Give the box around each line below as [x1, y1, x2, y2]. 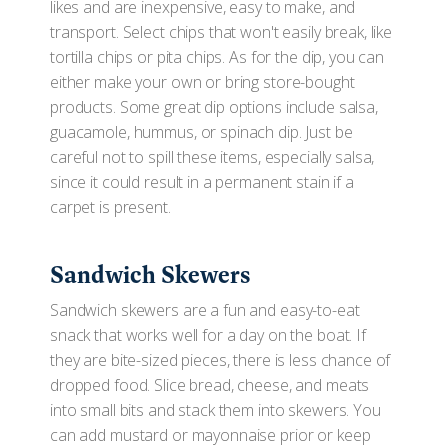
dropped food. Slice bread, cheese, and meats [50, 374, 370, 396]
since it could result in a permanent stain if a [50, 171, 354, 193]
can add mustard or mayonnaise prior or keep [50, 424, 371, 446]
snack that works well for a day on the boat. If [50, 324, 366, 346]
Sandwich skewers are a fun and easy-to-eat [50, 299, 360, 321]
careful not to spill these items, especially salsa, [50, 146, 375, 168]
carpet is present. [50, 196, 171, 218]
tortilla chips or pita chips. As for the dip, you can [50, 46, 385, 68]
